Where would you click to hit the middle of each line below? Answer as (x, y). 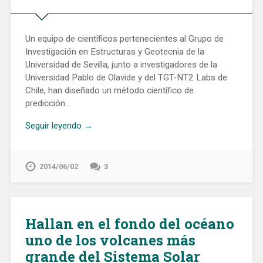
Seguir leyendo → (59, 126)
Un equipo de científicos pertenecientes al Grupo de (124, 38)
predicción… (48, 103)
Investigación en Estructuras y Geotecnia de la (114, 51)
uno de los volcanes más (110, 240)
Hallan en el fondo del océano (129, 224)
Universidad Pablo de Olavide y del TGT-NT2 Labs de (126, 77)
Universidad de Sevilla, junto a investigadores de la (121, 64)
